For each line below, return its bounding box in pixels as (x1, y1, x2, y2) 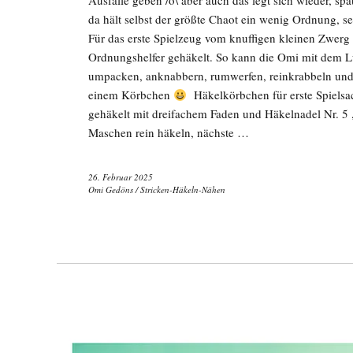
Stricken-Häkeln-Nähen (140, 184, 225, 195)
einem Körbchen (88, 87, 173, 102)
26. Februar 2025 (88, 171, 153, 183)
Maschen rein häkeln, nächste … (88, 124, 249, 140)
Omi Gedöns (88, 184, 133, 195)
